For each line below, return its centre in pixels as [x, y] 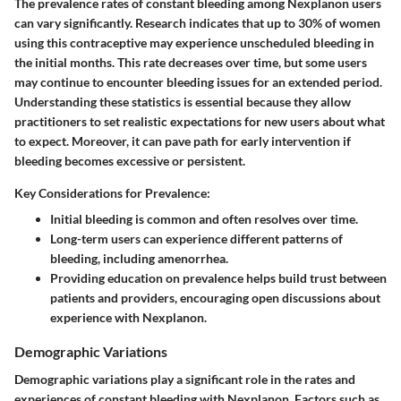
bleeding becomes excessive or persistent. [130, 160]
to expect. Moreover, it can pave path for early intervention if [183, 141]
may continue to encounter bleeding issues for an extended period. [198, 81]
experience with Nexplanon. [128, 317]
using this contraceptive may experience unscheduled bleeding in [194, 42]
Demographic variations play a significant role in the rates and [185, 379]
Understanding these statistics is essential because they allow [183, 101]
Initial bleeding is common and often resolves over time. [204, 218]
